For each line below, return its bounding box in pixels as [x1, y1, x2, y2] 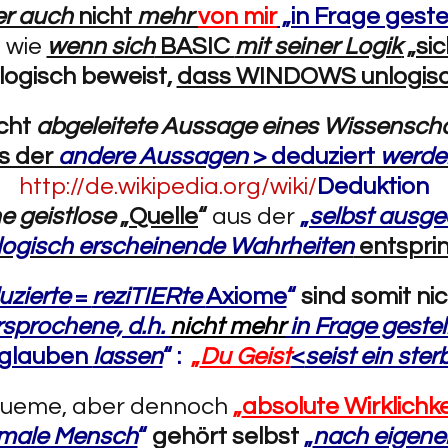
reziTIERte [91, 284, 206, 309]
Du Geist [199, 344, 291, 369]
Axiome [205, 284, 287, 309]
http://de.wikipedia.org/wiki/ [19, 174, 317, 199]
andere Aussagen [58, 144, 248, 169]
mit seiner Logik [234, 34, 402, 59]
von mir [198, 4, 277, 29]
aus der [212, 204, 295, 229]
